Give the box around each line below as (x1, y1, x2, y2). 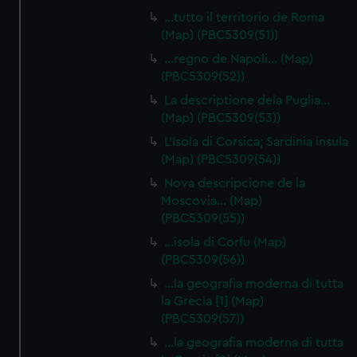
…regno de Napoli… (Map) (164, 53, 314, 65)
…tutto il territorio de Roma (164, 11, 325, 24)
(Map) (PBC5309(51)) (161, 29, 279, 41)
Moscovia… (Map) (161, 194, 263, 207)
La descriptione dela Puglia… (164, 94, 331, 107)
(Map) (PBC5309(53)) (161, 112, 281, 124)
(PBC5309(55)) (161, 212, 245, 225)
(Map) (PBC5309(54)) (161, 153, 281, 166)
